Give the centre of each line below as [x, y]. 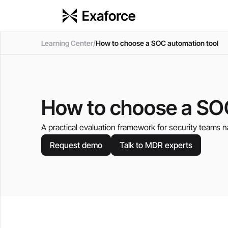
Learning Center [67, 43]
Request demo [76, 145]
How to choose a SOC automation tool [157, 43]
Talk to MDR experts [156, 145]
